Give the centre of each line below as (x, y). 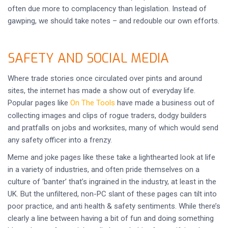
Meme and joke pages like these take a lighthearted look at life (111, 157)
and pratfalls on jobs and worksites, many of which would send (113, 128)
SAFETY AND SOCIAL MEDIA (88, 58)
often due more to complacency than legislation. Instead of (107, 9)
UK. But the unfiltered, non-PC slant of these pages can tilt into (112, 194)
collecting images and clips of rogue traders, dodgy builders (107, 116)
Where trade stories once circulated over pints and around (105, 78)
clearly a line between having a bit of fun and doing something (111, 218)
